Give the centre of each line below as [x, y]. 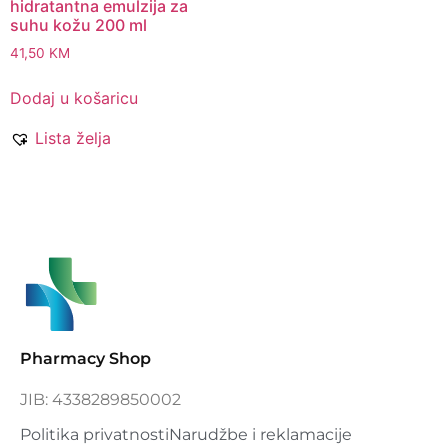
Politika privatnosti [94, 434]
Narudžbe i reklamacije [260, 434]
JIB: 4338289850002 [100, 399]
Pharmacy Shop [85, 359]
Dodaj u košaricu [74, 98]
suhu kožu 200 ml [78, 25]
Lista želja [73, 138]
